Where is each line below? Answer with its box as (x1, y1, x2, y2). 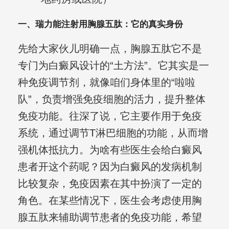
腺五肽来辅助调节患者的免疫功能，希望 (17, 212, 202, 223)
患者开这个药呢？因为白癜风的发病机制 (17, 161, 202, 173)
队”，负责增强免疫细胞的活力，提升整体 (17, 94, 205, 105)
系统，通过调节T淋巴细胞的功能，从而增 (17, 127, 208, 139)
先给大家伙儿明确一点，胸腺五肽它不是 (17, 43, 202, 55)
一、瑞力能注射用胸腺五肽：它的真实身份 (17, 19, 183, 30)
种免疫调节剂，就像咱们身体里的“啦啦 (17, 77, 195, 88)
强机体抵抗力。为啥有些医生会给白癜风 (17, 144, 202, 156)
